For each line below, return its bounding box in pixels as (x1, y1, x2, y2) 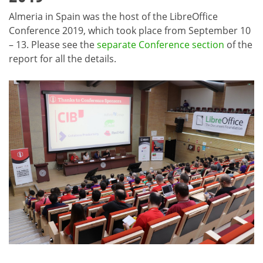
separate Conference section (97, 38, 224, 51)
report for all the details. (9, 52, 116, 65)
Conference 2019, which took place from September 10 (9, 23, 251, 37)
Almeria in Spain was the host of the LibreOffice (9, 9, 218, 23)
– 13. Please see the (9, 38, 97, 51)
